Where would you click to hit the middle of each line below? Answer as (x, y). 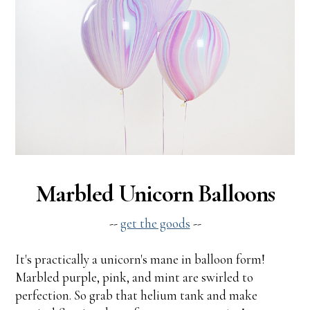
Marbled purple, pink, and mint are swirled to (135, 277)
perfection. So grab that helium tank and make (137, 295)
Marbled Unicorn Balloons (155, 193)
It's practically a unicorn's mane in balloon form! (140, 259)
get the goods (155, 223)
